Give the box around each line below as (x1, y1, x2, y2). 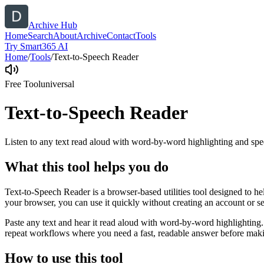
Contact (107, 31, 136, 41)
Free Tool (5, 79, 41, 89)
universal (41, 79, 74, 89)
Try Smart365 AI (5, 41, 68, 51)
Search (28, 31, 53, 41)
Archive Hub (28, 20, 77, 30)
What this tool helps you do (5, 159, 169, 174)
